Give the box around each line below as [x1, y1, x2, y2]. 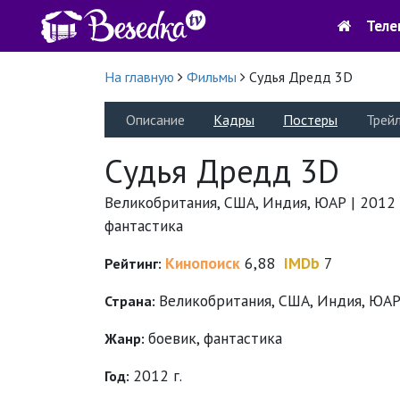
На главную [104, 68, 174, 86]
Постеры [283, 111, 337, 129]
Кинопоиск [165, 253, 240, 273]
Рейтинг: [104, 254, 165, 272]
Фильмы [187, 68, 237, 86]
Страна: [104, 292, 159, 310]
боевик [148, 328, 196, 348]
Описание [126, 111, 185, 129]
